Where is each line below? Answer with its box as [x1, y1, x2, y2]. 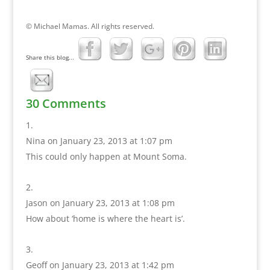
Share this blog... [25, 53, 74, 62]
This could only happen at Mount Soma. [25, 151, 187, 163]
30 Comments [25, 95, 106, 112]
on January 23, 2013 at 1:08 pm [49, 197, 175, 209]
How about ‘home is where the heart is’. [25, 213, 185, 225]
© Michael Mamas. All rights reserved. [25, 21, 154, 32]
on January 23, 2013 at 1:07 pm [47, 135, 172, 147]
